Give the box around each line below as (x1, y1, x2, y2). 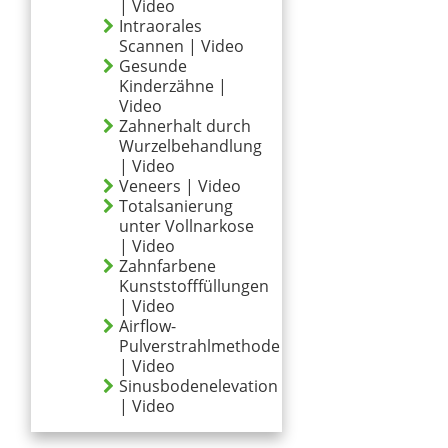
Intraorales (119, 15, 202, 37)
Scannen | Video (119, 35, 244, 57)
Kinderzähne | (119, 75, 227, 97)
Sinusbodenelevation (119, 375, 278, 397)
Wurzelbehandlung (119, 135, 262, 157)
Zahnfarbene (119, 255, 216, 277)
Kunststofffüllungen (119, 275, 269, 297)
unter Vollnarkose (119, 215, 254, 237)
